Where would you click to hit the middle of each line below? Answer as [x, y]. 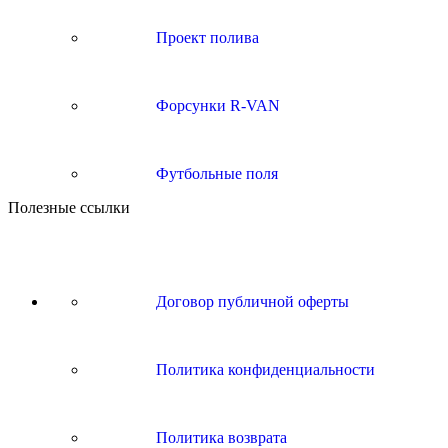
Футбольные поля [215, 173]
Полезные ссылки [69, 207]
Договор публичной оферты [250, 301]
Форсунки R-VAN [216, 105]
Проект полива [205, 37]
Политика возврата [219, 437]
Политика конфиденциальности [263, 369]
